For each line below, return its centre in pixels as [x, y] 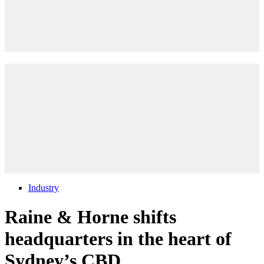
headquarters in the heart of [118, 238]
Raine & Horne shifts [90, 217]
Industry [44, 188]
